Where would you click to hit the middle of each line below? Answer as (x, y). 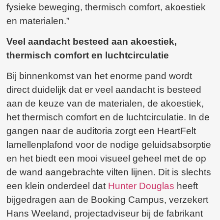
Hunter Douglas (141, 186)
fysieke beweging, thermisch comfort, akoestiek (106, 7)
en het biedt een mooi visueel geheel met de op (107, 159)
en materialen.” (38, 21)
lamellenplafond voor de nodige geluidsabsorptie (109, 145)
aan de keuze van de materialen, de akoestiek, (105, 104)
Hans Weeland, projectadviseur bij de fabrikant (105, 214)
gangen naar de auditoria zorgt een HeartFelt (101, 131)
